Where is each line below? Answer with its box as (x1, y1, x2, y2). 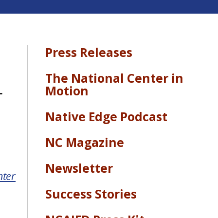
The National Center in (45, 69, 183, 86)
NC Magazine (45, 133, 124, 150)
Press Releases (45, 43, 132, 60)
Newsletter (45, 159, 113, 176)
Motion (45, 82, 89, 99)
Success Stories (45, 185, 137, 202)
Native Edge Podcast (45, 108, 167, 125)
